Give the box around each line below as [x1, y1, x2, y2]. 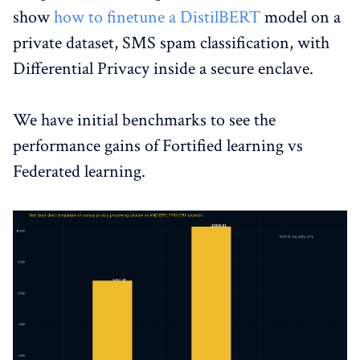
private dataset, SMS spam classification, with [13, 31, 329, 55]
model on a [260, 6, 341, 30]
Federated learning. [13, 160, 145, 184]
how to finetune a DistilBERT [54, 6, 260, 30]
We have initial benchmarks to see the [13, 108, 276, 133]
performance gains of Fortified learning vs [13, 134, 303, 158]
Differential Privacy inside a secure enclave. [13, 57, 313, 81]
